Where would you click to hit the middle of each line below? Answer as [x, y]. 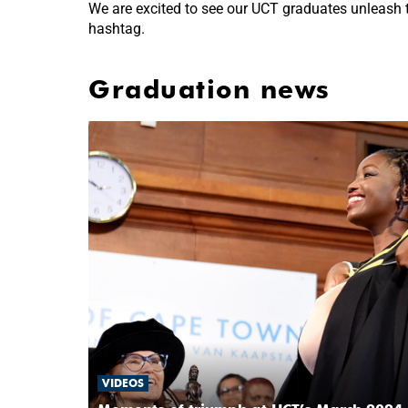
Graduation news [209, 89]
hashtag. [117, 28]
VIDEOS [123, 382]
